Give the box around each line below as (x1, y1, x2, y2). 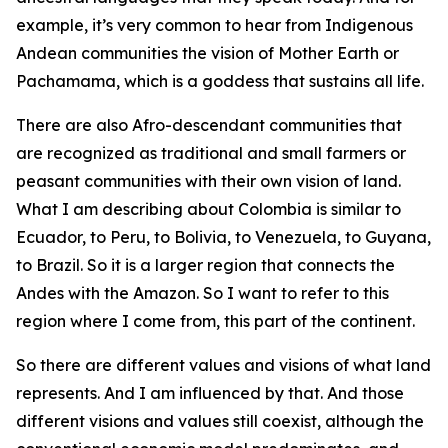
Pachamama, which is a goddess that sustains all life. (16, 71, 424, 91)
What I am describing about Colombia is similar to (16, 199, 401, 219)
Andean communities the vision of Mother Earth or (16, 43, 399, 63)
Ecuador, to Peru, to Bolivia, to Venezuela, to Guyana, (16, 227, 431, 247)
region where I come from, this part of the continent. (16, 311, 415, 331)
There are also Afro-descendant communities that (16, 115, 402, 135)
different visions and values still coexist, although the (16, 411, 424, 431)
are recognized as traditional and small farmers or (16, 143, 406, 163)
